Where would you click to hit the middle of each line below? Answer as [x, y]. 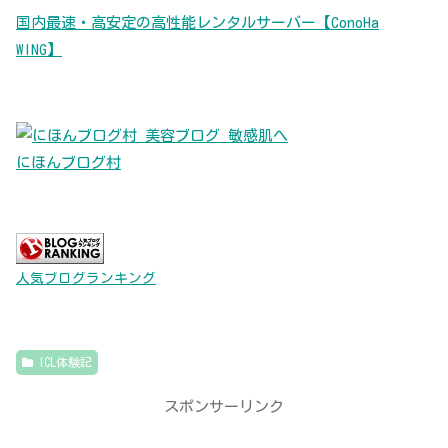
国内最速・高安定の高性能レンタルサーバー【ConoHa [197, 23]
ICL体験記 [64, 361]
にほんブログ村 [68, 162]
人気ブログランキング [86, 277]
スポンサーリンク [224, 406]
